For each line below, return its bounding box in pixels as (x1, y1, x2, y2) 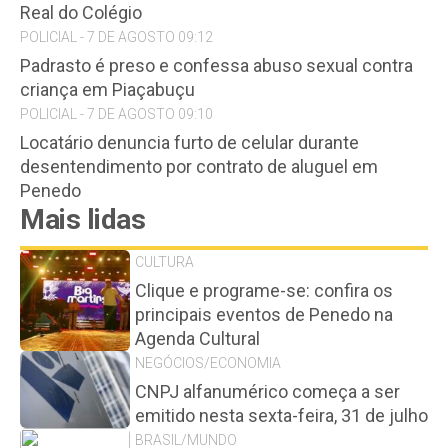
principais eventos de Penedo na (135, 304, 393, 325)
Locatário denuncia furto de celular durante (20, 132, 359, 153)
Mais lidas (20, 203, 145, 236)
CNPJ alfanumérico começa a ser (135, 381, 400, 402)
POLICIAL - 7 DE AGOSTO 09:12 (20, 29, 213, 45)
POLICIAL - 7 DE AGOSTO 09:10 (20, 106, 213, 122)
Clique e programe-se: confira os (135, 280, 393, 301)
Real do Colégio (20, 2, 142, 23)
